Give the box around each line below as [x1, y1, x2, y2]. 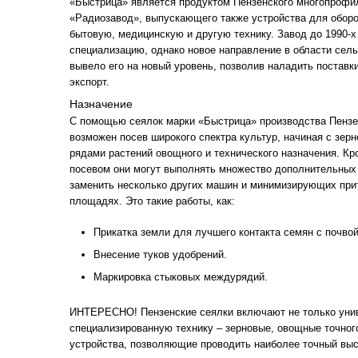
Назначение [70, 97, 133, 110]
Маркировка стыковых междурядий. [93, 271, 268, 283]
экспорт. [70, 76, 109, 88]
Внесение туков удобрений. [93, 249, 227, 261]
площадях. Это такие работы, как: [70, 195, 235, 207]
